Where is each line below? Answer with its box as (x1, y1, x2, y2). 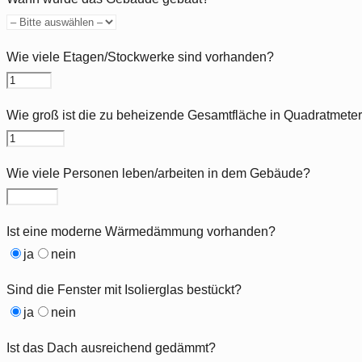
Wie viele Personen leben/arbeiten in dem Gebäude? (6, 166, 310, 180)
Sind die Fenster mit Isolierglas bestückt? (6, 282, 242, 297)
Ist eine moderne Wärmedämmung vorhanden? (6, 224, 276, 238)
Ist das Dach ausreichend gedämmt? (6, 340, 216, 355)
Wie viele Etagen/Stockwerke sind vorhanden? (6, 49, 274, 64)
